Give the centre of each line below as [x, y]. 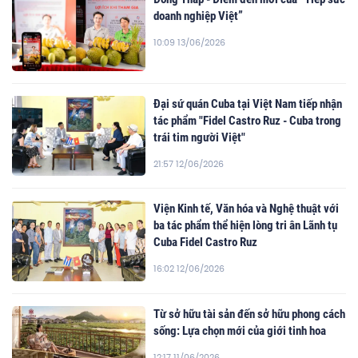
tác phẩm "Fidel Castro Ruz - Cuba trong [248, 121]
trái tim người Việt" [200, 138]
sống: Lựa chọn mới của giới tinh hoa [240, 330]
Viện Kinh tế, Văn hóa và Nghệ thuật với [247, 209]
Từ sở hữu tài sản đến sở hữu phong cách [250, 314]
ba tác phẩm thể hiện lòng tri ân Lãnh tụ [246, 226]
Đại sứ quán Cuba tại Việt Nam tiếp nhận [248, 104]
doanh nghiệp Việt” [199, 16]
